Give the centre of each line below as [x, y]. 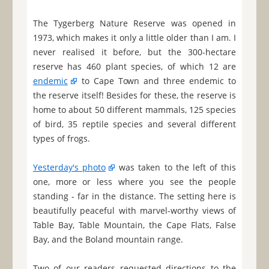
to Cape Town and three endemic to [157, 81]
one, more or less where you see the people [134, 182]
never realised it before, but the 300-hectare [134, 52]
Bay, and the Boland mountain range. [108, 240]
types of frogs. [61, 139]
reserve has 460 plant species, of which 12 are [134, 67]
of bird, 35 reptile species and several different [134, 124]
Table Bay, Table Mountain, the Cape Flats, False [134, 225]
